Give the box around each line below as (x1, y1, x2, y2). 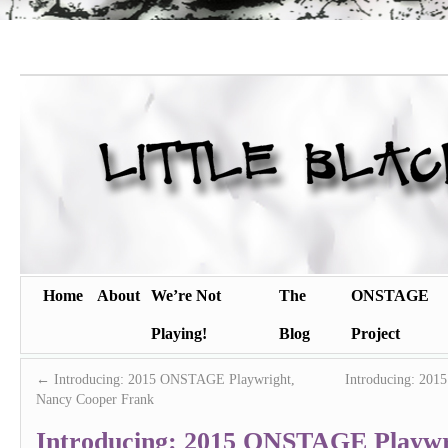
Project (351, 325, 400, 342)
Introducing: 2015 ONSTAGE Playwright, (50, 371, 295, 387)
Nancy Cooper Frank (36, 391, 154, 407)
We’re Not (151, 287, 221, 304)
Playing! (151, 325, 207, 342)
